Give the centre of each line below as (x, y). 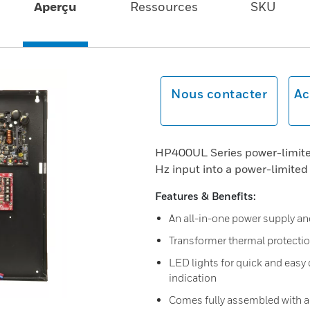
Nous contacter (219, 94)
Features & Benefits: (206, 196)
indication (193, 277)
